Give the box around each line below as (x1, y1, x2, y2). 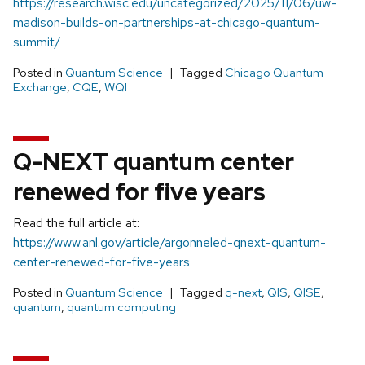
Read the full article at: (13, 213, 139, 231)
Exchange (13, 78, 67, 95)
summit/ (13, 33, 60, 51)
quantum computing (67, 298, 176, 315)
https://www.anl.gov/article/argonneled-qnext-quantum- (13, 233, 326, 251)
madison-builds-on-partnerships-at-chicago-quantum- (13, 13, 320, 31)
